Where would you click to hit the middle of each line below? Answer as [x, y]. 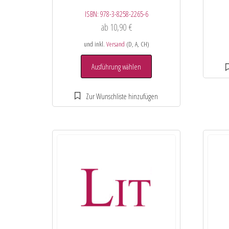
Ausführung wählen [117, 67]
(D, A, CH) [137, 44]
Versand [115, 44]
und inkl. [95, 44]
